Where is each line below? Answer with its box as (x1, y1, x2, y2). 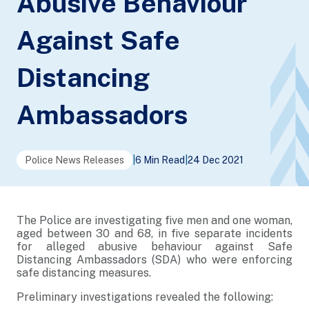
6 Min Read (135, 154, 185, 166)
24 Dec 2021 (188, 154, 243, 166)
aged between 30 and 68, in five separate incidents (17, 227, 292, 240)
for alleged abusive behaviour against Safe (17, 240, 292, 253)
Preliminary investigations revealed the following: (17, 290, 273, 303)
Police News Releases (25, 154, 124, 166)
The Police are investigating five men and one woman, (17, 214, 292, 227)
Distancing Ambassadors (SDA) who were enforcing (17, 253, 292, 266)
